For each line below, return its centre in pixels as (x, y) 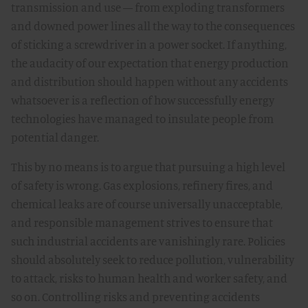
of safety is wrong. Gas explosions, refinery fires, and (142, 185)
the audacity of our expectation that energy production (150, 63)
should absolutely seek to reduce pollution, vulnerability (153, 260)
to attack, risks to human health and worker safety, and (149, 278)
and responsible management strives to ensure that (142, 222)
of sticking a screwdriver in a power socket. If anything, (149, 44)
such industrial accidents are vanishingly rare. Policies (148, 241)
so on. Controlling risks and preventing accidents (135, 297)
